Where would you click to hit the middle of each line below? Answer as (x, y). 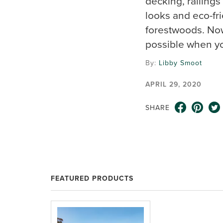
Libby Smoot (180, 63)
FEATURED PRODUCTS (92, 178)
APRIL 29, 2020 (173, 84)
